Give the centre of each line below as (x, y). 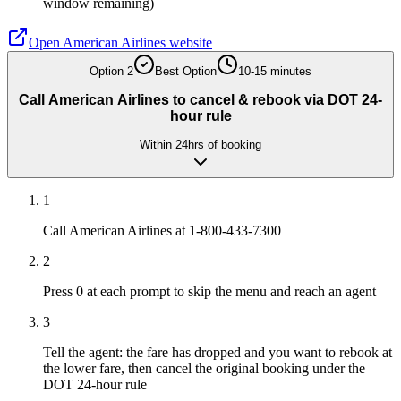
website (189, 43)
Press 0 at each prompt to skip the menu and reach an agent (209, 292)
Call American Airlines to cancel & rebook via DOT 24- (200, 99)
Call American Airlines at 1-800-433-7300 (162, 231)
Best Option (186, 72)
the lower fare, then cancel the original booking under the (204, 369)
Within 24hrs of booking (200, 145)
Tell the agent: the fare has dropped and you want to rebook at (218, 353)
